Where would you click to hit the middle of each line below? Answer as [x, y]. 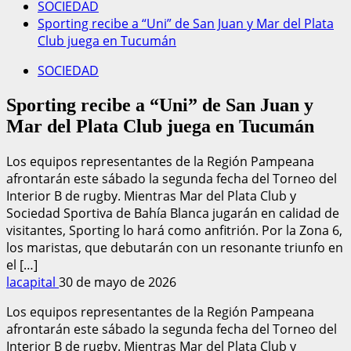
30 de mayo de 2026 [118, 282]
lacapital [33, 282]
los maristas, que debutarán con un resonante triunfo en [175, 247]
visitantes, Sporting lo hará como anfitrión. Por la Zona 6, [174, 230]
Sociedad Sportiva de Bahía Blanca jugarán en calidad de [173, 213]
